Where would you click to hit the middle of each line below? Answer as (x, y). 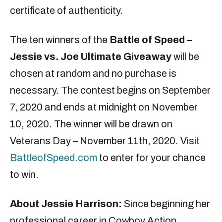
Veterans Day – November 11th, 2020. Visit (105, 141)
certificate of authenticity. (66, 11)
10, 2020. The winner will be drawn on (91, 124)
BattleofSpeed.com (54, 158)
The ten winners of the (60, 40)
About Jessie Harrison (64, 204)
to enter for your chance (151, 158)
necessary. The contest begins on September (110, 90)
